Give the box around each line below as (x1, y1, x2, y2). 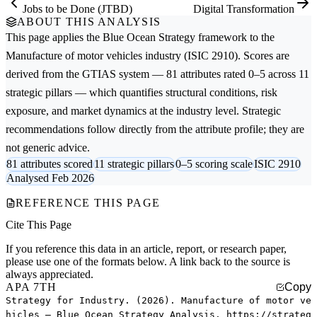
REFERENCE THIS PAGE (16, 196, 161, 209)
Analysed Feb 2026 (6, 171, 94, 184)
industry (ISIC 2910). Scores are (142, 49, 289, 62)
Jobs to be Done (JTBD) (23, 2, 132, 15)
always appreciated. (6, 268, 93, 281)
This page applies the (6, 30, 103, 43)
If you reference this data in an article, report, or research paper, (6, 243, 287, 255)
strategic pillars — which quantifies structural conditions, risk (6, 86, 277, 98)
